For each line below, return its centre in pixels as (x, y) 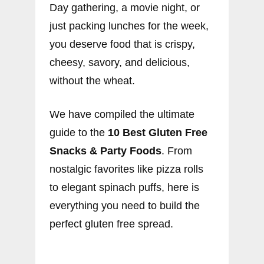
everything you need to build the (125, 206)
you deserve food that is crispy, (122, 44)
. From (177, 151)
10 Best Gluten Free (158, 133)
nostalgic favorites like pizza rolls (126, 169)
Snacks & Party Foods (105, 151)
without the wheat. (92, 81)
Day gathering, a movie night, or (125, 8)
